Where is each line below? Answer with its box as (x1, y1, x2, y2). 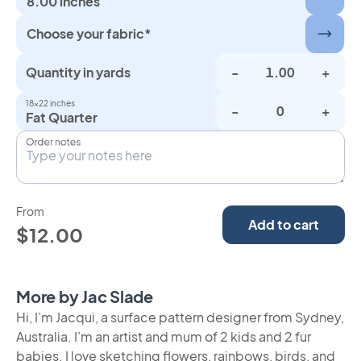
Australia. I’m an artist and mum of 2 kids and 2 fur (16, 328, 311, 345)
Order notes (26, 135, 81, 148)
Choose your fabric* (27, 25, 151, 42)
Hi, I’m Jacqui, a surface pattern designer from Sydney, (16, 309, 344, 326)
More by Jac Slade (16, 286, 153, 306)
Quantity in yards (26, 64, 131, 81)
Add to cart (248, 216, 319, 233)
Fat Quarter (26, 109, 98, 126)
